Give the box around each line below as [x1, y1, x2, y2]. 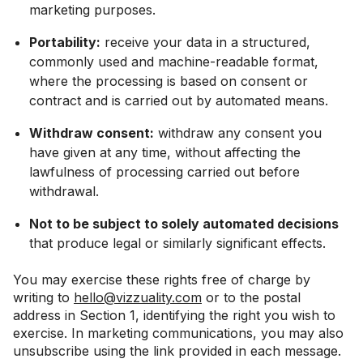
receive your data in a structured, [100, 34, 310, 50]
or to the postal [202, 289, 301, 305]
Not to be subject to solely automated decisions [29, 216, 339, 232]
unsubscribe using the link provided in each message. [13, 343, 341, 359]
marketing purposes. [29, 2, 156, 18]
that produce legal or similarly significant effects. [29, 235, 326, 251]
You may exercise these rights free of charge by [13, 271, 310, 288]
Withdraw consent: [29, 125, 154, 141]
